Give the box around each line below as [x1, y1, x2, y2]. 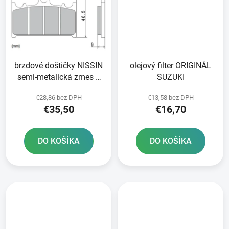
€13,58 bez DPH [147, 94, 194, 102]
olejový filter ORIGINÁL [130, 61, 211, 71]
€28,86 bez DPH [35, 94, 82, 102]
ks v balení [39, 83, 78, 94]
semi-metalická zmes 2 [17, 72, 100, 82]
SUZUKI [156, 72, 185, 82]
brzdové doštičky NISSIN [14, 61, 103, 71]
